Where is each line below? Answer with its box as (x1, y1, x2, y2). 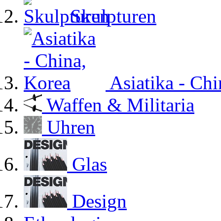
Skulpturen (71, 5, 156, 27)
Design (72, 190, 127, 212)
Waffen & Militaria (46, 94, 194, 115)
